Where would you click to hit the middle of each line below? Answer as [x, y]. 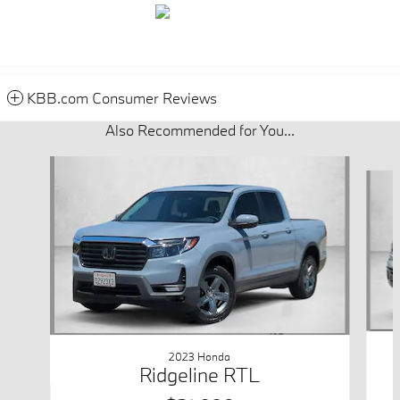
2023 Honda [200, 356]
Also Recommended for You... [200, 129]
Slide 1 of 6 [37, 164]
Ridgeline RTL [200, 374]
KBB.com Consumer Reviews [122, 97]
